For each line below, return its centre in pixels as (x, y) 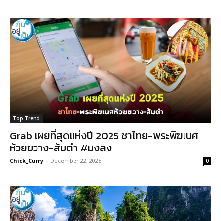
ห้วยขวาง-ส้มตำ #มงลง (61, 148)
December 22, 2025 (76, 161)
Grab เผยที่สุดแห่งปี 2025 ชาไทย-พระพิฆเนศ (104, 136)
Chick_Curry (27, 161)
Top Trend (26, 119)
